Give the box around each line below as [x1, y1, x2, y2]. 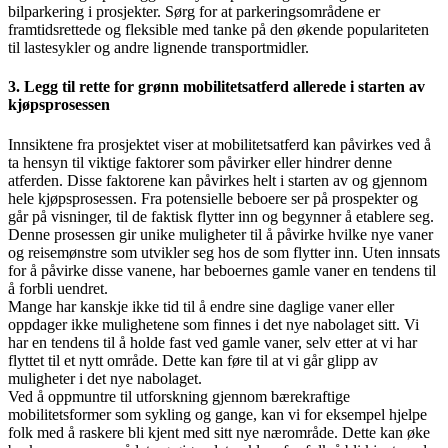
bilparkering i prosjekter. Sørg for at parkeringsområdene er [8, 3, 380, 21]
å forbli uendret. [8, 279, 108, 297]
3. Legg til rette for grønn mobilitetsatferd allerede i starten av [8, 78, 425, 96]
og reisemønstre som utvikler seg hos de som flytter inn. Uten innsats [8, 243, 440, 261]
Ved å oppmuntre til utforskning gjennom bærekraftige [8, 387, 350, 405]
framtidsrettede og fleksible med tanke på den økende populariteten [8, 21, 429, 39]
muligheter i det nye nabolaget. [8, 369, 202, 387]
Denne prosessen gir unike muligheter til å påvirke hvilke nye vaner [8, 225, 433, 243]
